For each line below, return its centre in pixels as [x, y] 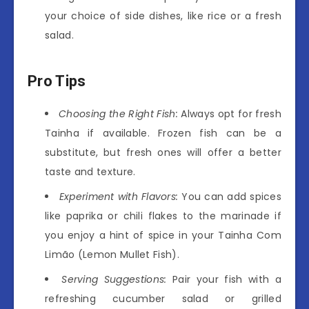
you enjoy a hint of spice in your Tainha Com [163, 235]
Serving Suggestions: [114, 279]
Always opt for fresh [229, 113]
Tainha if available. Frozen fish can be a [163, 133]
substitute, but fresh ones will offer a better [163, 152]
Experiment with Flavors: [119, 196]
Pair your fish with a [224, 279]
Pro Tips [57, 81]
